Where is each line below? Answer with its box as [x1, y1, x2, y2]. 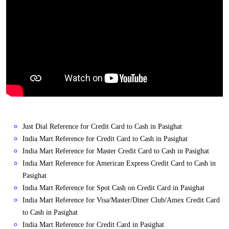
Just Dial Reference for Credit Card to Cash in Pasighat [22, 123, 182, 131]
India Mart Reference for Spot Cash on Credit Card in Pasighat [22, 184, 204, 192]
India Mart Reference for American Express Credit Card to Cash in [22, 159, 216, 168]
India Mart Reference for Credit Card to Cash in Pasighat [22, 135, 188, 143]
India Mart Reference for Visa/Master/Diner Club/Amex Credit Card [22, 196, 220, 204]
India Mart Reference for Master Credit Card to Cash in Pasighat [22, 147, 209, 155]
